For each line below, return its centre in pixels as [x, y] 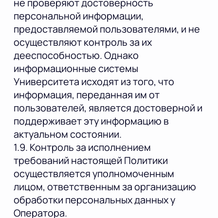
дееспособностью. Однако [76, 55]
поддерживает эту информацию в [91, 121]
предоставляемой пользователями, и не [107, 29]
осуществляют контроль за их [83, 42]
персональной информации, [79, 16]
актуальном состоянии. [68, 134]
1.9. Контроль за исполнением [82, 147]
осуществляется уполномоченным [94, 174]
